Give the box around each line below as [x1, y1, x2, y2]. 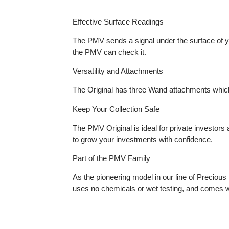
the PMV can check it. [76, 74, 154, 83]
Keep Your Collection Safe [76, 134, 168, 144]
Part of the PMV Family [76, 186, 158, 195]
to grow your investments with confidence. [76, 166, 224, 175]
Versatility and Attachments [76, 94, 172, 104]
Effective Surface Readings [76, 42, 172, 52]
